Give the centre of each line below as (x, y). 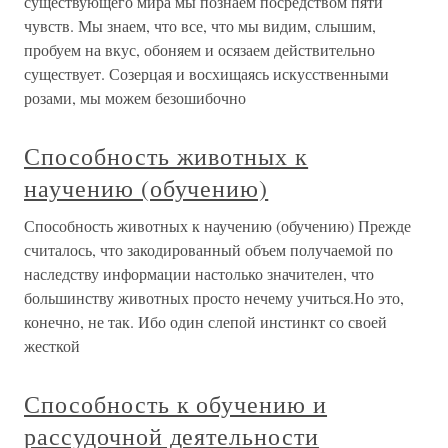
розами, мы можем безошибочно (135, 97)
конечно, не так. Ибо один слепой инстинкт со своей (205, 321)
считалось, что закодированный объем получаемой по (208, 249)
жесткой (52, 345)
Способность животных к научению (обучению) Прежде (217, 225)
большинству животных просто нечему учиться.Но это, (214, 297)
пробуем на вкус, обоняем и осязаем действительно (199, 49)
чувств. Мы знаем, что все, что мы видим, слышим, (200, 25)
